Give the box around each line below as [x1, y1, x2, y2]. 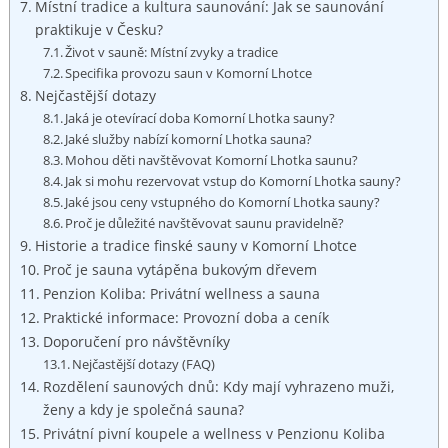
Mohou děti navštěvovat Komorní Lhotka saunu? [65, 150, 359, 169]
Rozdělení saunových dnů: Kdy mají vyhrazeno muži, [42, 376, 394, 396]
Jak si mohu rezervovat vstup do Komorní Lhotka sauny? [65, 171, 402, 190]
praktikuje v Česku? [34, 19, 163, 39]
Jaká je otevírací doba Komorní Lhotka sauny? [65, 108, 336, 127]
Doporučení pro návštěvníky [42, 331, 230, 351]
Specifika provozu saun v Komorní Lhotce [65, 63, 313, 82]
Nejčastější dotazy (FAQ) [72, 354, 216, 373]
